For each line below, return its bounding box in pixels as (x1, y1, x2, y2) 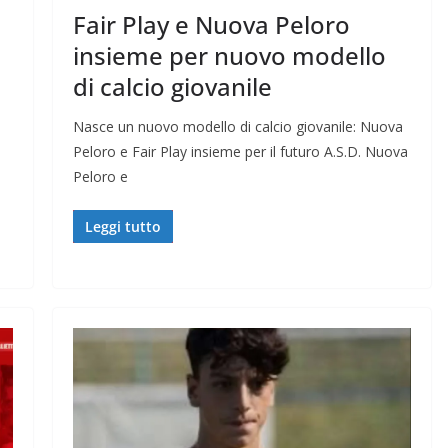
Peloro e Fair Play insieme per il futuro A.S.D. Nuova (72, 141, 408, 161)
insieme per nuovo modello (72, 38, 386, 72)
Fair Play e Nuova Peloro (72, 7, 350, 41)
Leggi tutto (84, 216, 161, 236)
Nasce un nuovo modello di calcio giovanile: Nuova (72, 116, 403, 136)
